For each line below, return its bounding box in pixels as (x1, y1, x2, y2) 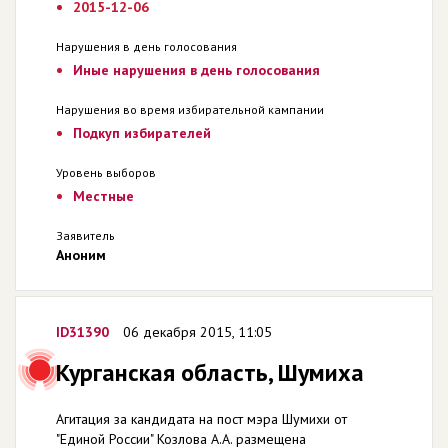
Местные (72, 187, 134, 205)
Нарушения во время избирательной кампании (56, 102, 324, 117)
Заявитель (56, 228, 115, 243)
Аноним (56, 246, 106, 264)
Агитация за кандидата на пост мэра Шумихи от (56, 410, 347, 428)
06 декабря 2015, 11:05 (123, 323, 272, 341)
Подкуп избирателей (72, 124, 211, 142)
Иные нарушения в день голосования (72, 61, 320, 79)
